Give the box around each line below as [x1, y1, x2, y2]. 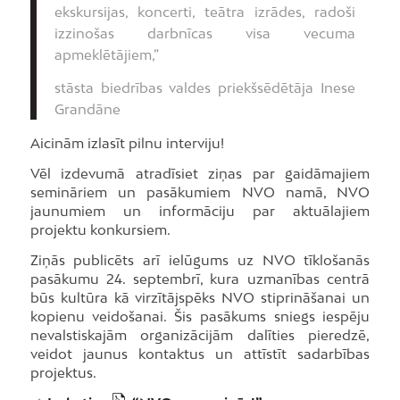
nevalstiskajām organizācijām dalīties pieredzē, [29, 326, 371, 343]
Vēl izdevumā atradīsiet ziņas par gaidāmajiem [29, 164, 371, 181]
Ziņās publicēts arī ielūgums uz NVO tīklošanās [29, 251, 371, 268]
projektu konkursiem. [29, 221, 171, 237]
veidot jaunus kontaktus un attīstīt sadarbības [29, 345, 371, 362]
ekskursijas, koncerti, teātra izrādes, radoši [54, 4, 356, 21]
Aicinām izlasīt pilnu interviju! [29, 135, 224, 152]
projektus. [29, 363, 96, 380]
